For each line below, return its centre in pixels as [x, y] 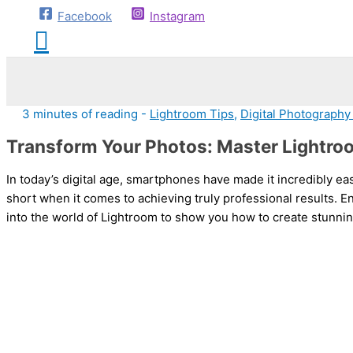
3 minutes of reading [80, 114]
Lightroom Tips [192, 114]
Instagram [177, 16]
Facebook [85, 16]
